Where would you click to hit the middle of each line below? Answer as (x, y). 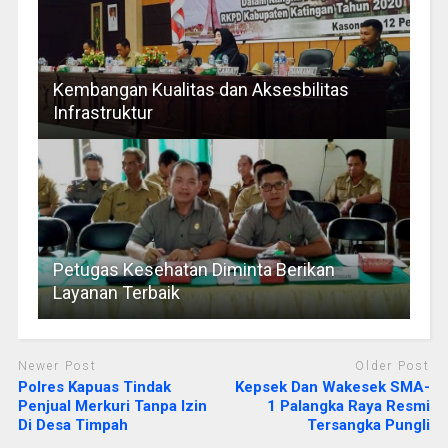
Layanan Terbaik (116, 293)
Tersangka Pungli (369, 424)
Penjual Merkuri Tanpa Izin (112, 405)
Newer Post (57, 366)
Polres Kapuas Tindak (94, 386)
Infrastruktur (102, 113)
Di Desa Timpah (72, 424)
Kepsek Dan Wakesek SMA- (333, 386)
